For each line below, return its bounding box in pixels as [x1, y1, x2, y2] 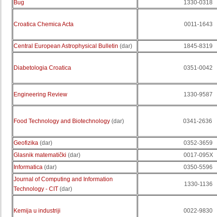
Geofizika [14, 139, 38, 146]
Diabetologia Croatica [14, 64, 71, 71]
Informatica [14, 164, 43, 170]
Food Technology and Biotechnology [14, 118, 110, 124]
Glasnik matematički [14, 152, 66, 158]
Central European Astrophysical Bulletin [14, 43, 118, 49]
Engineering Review [14, 91, 67, 98]
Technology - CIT [14, 186, 58, 192]
